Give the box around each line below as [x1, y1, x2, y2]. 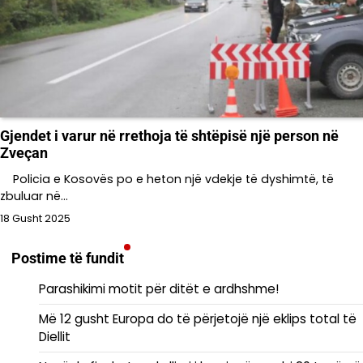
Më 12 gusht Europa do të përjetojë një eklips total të [39, 310, 357, 327]
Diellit [39, 327, 70, 345]
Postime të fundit [11, 249, 124, 267]
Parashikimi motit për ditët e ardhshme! [39, 280, 279, 297]
